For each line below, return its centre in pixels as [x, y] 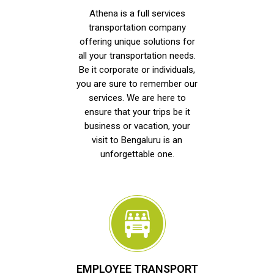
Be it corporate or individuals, [137, 69]
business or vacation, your [137, 126]
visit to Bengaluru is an [137, 140]
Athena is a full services [137, 13]
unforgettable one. [137, 154]
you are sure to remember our [137, 83]
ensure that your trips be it [137, 112]
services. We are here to [137, 98]
